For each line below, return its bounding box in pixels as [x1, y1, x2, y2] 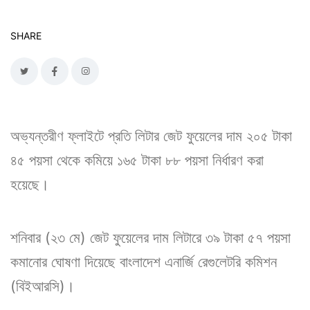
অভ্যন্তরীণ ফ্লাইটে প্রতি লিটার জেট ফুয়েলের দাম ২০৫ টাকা [10, 127, 292, 145]
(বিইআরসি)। [10, 277, 75, 295]
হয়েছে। [10, 175, 49, 193]
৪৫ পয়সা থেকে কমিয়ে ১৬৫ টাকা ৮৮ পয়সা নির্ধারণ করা [10, 151, 264, 169]
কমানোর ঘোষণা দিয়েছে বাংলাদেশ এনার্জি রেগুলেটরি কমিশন [10, 253, 277, 271]
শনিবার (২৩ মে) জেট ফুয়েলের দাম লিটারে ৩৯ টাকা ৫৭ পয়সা [10, 228, 291, 246]
